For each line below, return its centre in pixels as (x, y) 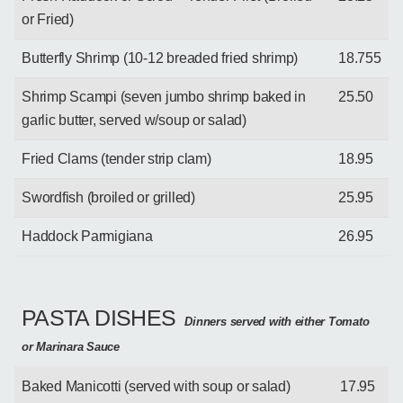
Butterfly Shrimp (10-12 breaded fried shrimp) (160, 58)
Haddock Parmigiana (87, 236)
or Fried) (48, 19)
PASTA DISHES (99, 317)
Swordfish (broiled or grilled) (108, 197)
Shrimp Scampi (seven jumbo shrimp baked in (164, 96)
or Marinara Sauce (71, 347)
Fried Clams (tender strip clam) (116, 158)
